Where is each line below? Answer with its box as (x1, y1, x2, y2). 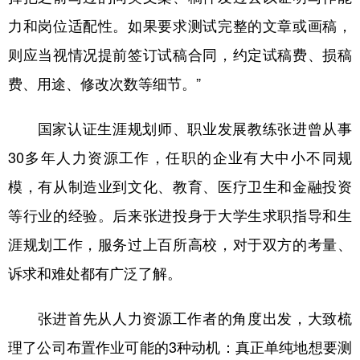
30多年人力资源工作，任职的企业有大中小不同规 (8, 150, 352, 165)
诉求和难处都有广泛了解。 (8, 266, 182, 280)
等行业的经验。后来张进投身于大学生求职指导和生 (8, 208, 352, 223)
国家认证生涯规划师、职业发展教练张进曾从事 (8, 121, 352, 136)
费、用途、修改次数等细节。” (8, 76, 201, 91)
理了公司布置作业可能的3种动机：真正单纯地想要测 (8, 340, 352, 354)
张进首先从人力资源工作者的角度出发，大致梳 (8, 311, 352, 325)
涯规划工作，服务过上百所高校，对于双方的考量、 (8, 237, 352, 252)
